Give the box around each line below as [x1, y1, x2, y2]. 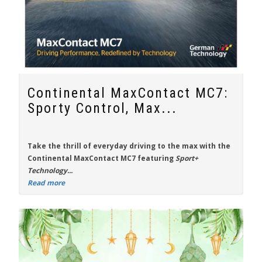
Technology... [27, 166, 73, 175]
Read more [27, 178, 65, 188]
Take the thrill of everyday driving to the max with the [27, 141, 230, 151]
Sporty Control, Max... [27, 100, 177, 116]
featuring [136, 153, 175, 163]
